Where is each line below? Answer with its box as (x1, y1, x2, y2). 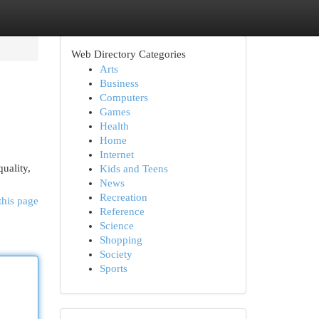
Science (99, 220, 134, 231)
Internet (99, 149, 134, 160)
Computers (99, 92, 148, 103)
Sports (99, 263, 127, 274)
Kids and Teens (99, 163, 168, 174)
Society (99, 249, 132, 260)
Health (99, 120, 129, 132)
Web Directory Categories (70, 48, 186, 60)
